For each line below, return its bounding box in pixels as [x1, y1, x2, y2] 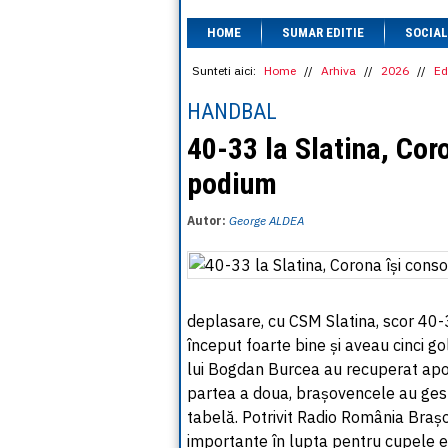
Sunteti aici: [192, 63, 256, 78]
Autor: [187, 213, 229, 228]
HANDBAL [187, 99, 277, 124]
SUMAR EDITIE [282, 25, 364, 40]
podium [187, 166, 277, 201]
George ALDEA [229, 213, 304, 228]
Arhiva [321, 63, 356, 78]
